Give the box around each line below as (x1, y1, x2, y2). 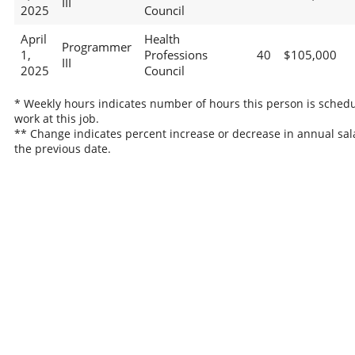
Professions (143, 47, 208, 63)
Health (143, 31, 180, 48)
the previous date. (13, 140, 111, 156)
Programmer (61, 39, 132, 55)
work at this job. (13, 110, 99, 126)
